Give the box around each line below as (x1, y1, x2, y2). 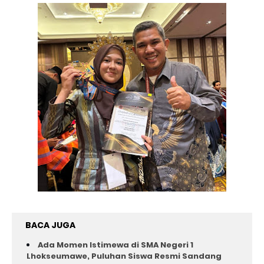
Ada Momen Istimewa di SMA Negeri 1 (38, 239, 193, 250)
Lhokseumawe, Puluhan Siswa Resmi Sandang (27, 250, 222, 262)
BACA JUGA (25, 219, 75, 231)
